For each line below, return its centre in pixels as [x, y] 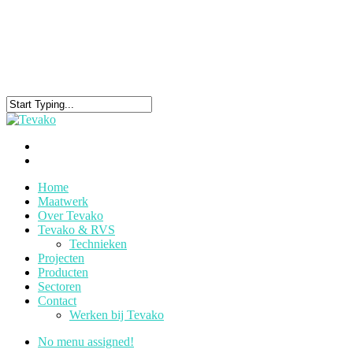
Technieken [98, 244]
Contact [57, 301]
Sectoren [59, 286]
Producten [63, 272]
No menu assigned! [86, 342]
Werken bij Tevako [117, 315]
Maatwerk [63, 201]
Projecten [61, 258]
